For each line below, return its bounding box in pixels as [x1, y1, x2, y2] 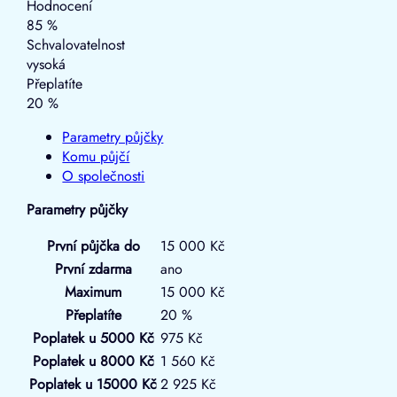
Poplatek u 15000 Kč [29, 373, 158, 394]
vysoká [27, 53, 71, 74]
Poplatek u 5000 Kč [32, 327, 154, 348]
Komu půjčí [62, 145, 130, 167]
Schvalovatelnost [27, 34, 126, 55]
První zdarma [54, 258, 132, 279]
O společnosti [62, 165, 145, 186]
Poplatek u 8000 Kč [32, 350, 154, 371]
